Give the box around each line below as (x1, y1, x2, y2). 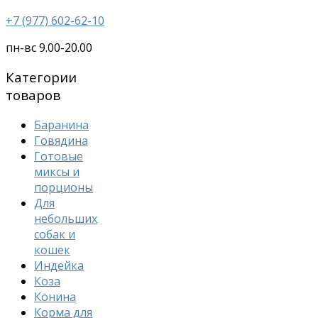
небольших (34, 211, 97, 227)
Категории (6, 68, 77, 87)
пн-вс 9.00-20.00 (6, 39, 92, 55)
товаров (6, 86, 60, 104)
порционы (34, 180, 93, 196)
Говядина (34, 133, 88, 149)
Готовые (34, 148, 83, 165)
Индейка (34, 258, 84, 274)
